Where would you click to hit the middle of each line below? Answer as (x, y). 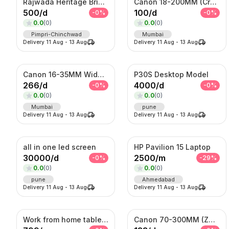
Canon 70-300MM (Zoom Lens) (212, 219)
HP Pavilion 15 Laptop (173, 147)
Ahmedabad (159, 179)
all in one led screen (60, 147)
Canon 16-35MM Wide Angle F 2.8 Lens (101, 74)
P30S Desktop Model (171, 74)
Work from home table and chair (105, 219)
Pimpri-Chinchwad (56, 34)
